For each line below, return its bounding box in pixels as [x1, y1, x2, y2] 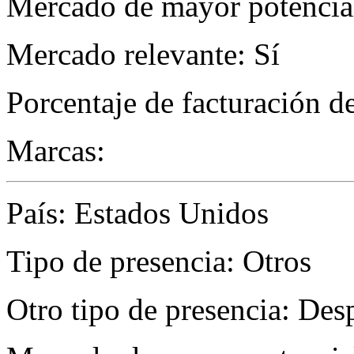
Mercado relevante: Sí [6, 37, 280, 72]
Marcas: [6, 134, 105, 168]
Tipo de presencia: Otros [6, 244, 311, 279]
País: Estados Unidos [6, 196, 269, 231]
